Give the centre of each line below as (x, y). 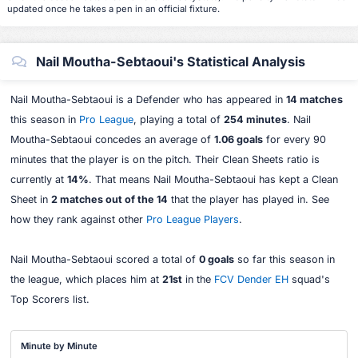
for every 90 (294, 140)
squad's (309, 280)
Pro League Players (192, 220)
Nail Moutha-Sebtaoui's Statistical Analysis (169, 61)
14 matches (314, 100)
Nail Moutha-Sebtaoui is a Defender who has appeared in (148, 100)
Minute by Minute (60, 346)
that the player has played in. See (248, 200)
